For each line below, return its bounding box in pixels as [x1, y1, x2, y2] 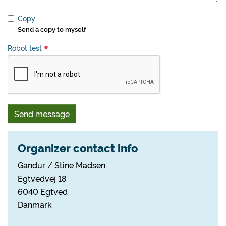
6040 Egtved [18, 186, 68, 197]
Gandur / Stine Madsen [18, 159, 105, 171]
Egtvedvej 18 [18, 173, 67, 184]
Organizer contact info [18, 140, 138, 155]
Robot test [8, 43, 44, 53]
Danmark [18, 199, 52, 210]
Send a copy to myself [18, 24, 86, 33]
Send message [14, 108, 70, 119]
